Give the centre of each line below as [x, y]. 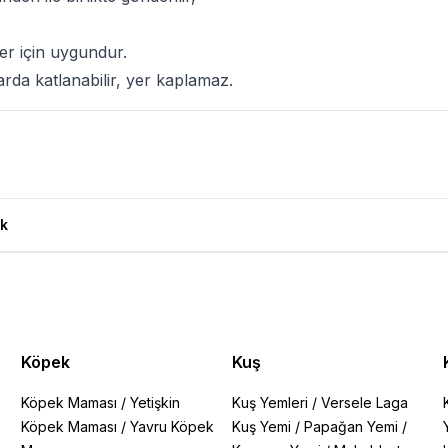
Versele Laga [364, 402]
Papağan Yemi [350, 426]
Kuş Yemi [261, 426]
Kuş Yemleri [269, 402]
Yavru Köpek [172, 426]
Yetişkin [155, 402]
